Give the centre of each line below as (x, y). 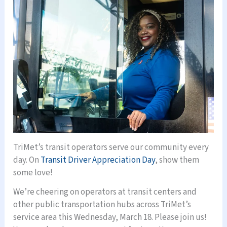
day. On (27, 160)
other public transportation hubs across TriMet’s (102, 205)
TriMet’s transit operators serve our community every (111, 148)
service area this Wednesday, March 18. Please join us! (110, 218)
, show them (177, 160)
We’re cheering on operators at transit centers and (105, 192)
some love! (33, 173)
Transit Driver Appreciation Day (98, 160)
